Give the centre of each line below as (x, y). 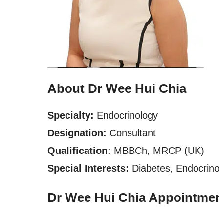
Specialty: (71, 115)
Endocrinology (126, 115)
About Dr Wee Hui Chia (117, 88)
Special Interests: (88, 168)
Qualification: (79, 151)
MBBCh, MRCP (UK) (158, 151)
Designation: (77, 133)
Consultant (131, 133)
